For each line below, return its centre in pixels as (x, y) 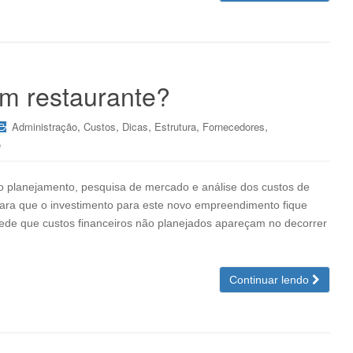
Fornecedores (234, 126)
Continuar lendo (271, 280)
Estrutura (175, 126)
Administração (45, 126)
